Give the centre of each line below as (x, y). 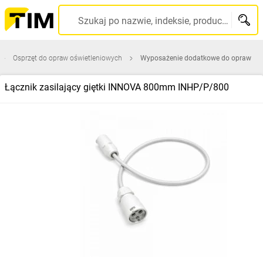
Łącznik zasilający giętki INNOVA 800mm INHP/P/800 (117, 87)
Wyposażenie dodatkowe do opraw (196, 58)
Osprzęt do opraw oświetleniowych (68, 58)
